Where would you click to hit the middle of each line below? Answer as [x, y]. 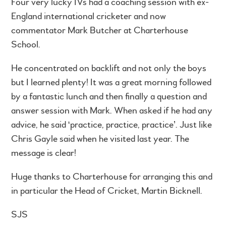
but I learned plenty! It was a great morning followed [111, 82]
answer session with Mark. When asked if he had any [112, 111]
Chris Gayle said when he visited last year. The [100, 139]
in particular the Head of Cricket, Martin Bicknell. [107, 191]
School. [26, 45]
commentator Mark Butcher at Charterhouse [100, 31]
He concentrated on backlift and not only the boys [109, 68]
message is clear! [44, 153]
